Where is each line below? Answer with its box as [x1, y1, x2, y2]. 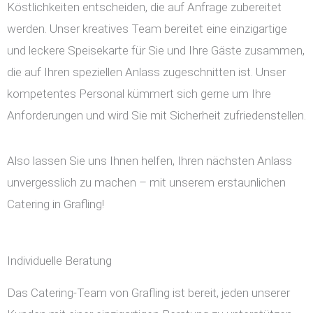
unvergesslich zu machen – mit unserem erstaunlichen [7, 175, 286, 190]
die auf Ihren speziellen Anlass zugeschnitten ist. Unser [7, 65, 286, 80]
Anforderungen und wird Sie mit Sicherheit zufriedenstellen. [7, 108, 306, 123]
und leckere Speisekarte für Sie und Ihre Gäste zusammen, [7, 43, 305, 58]
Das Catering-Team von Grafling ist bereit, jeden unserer [7, 286, 290, 300]
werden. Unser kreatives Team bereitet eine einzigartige [7, 22, 287, 36]
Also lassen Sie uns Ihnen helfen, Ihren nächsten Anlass [7, 154, 292, 168]
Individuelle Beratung [7, 254, 112, 268]
